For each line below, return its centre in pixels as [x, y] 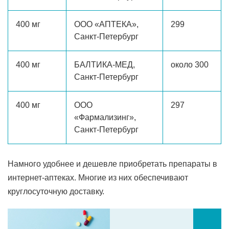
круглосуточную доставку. [56, 191]
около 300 [190, 65]
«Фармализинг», [105, 117]
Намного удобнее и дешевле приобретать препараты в [112, 164]
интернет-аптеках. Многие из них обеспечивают [98, 178]
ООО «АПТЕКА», [106, 24]
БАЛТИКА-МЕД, [105, 65]
